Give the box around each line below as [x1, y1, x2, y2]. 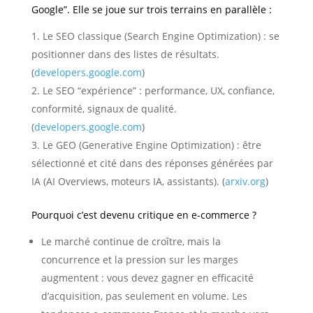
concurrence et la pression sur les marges [41, 252, 238, 266]
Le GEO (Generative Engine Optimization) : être [42, 138, 261, 152]
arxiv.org [224, 174, 265, 188]
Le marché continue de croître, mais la [41, 234, 221, 248]
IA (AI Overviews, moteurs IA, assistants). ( [31, 174, 225, 188]
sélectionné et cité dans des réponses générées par [31, 156, 273, 170]
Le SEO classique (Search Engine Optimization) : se [42, 29, 279, 43]
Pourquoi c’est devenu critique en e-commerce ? [31, 208, 256, 221]
